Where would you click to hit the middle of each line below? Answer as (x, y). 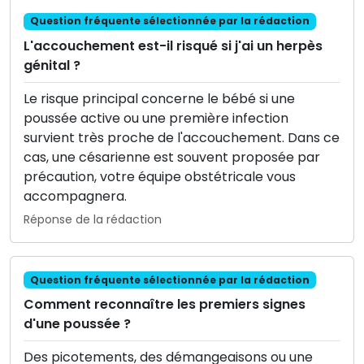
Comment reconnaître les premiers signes (165, 304)
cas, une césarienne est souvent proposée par (172, 157)
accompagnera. (75, 196)
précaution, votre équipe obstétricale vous (160, 176)
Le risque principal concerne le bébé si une (159, 98)
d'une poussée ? (77, 323)
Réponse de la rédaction (93, 219)
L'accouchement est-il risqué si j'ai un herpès (173, 45)
